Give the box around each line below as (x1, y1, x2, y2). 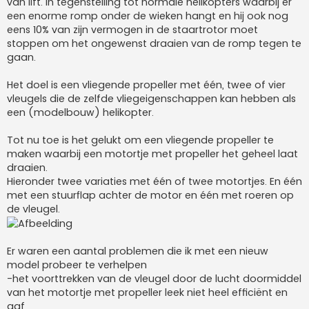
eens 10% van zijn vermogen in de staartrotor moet (7, 22, 258, 37)
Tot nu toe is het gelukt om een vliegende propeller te (7, 132, 274, 147)
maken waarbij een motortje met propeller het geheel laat (7, 146, 298, 161)
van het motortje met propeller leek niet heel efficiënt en (7, 285, 288, 299)
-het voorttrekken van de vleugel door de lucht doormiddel (7, 271, 301, 286)
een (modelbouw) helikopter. (7, 105, 154, 119)
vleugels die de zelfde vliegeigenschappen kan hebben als (7, 91, 296, 106)
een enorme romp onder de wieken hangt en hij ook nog (7, 8, 288, 23)
